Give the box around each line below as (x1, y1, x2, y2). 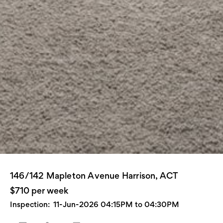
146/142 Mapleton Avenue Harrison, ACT (10, 170, 179, 181)
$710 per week (10, 185, 68, 196)
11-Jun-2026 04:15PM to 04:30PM (53, 200, 179, 210)
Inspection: (10, 200, 50, 210)
